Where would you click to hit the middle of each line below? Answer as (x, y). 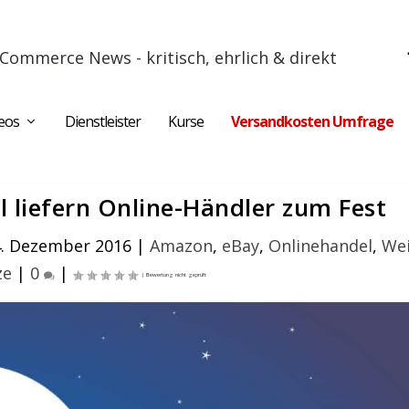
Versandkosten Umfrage (312, 121)
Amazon (182, 246)
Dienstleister (103, 121)
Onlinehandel (321, 246)
